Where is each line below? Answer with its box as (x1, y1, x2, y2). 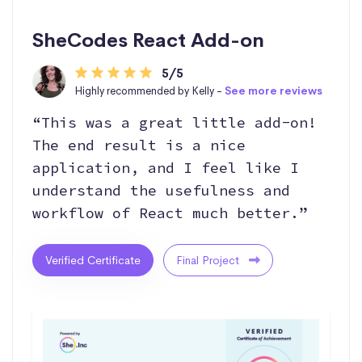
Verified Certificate (45, 252, 141, 267)
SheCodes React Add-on (32, 27, 264, 53)
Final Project (176, 252, 242, 267)
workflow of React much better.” (32, 203, 308, 222)
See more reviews (225, 83, 322, 98)
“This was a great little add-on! (32, 112, 317, 132)
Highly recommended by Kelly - (74, 83, 225, 98)
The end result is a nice (32, 135, 246, 154)
